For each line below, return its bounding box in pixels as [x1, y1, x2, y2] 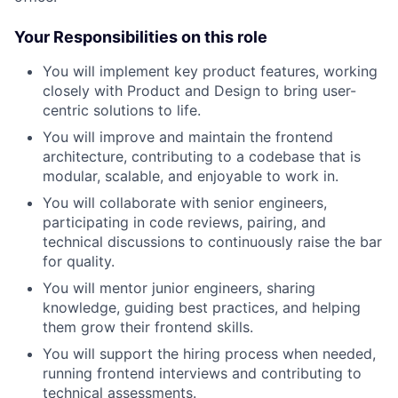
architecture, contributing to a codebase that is [43, 147, 361, 166]
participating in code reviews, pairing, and [43, 213, 326, 232]
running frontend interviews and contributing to [43, 364, 362, 383]
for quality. [43, 252, 115, 271]
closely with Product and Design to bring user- [43, 82, 356, 100]
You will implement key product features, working [43, 62, 378, 81]
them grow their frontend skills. [43, 318, 253, 337]
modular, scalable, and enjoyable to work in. [43, 167, 338, 186]
